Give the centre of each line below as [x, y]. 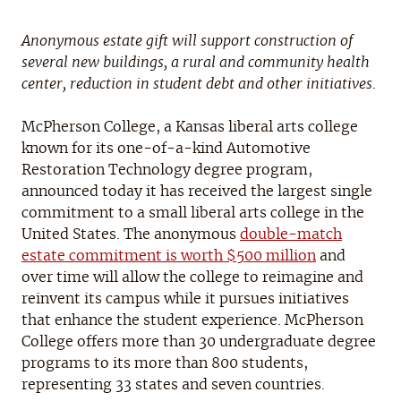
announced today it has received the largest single [197, 191]
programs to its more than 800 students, [165, 363]
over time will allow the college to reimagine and [192, 277]
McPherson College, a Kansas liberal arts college [190, 127]
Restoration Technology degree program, [167, 170]
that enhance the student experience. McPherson [192, 320]
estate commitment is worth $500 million [169, 256]
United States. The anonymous [131, 234]
